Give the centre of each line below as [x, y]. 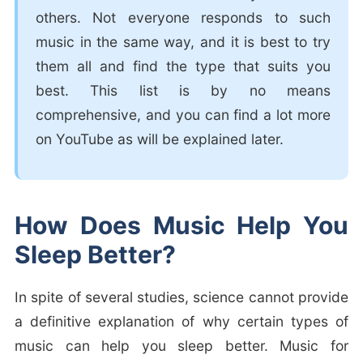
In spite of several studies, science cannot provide [181, 297]
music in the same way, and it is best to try [183, 42]
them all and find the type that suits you [183, 66]
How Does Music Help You [181, 226]
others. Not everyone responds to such [183, 18]
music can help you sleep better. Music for [181, 346]
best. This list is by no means [183, 91]
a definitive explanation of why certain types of [181, 322]
